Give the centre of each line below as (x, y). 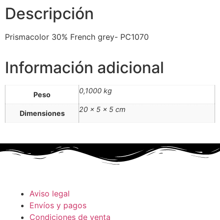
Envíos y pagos (58, 205)
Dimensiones (42, 113)
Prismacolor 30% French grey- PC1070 (77, 37)
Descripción (49, 13)
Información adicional (84, 67)
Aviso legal (50, 193)
